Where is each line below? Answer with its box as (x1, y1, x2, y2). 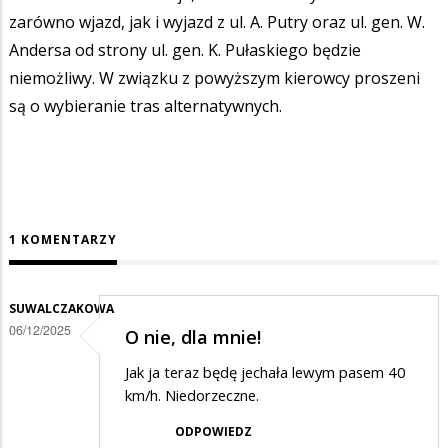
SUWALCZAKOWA (9, 300, 114, 318)
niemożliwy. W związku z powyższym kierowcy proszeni (9, 67, 420, 90)
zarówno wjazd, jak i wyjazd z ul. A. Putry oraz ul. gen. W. (9, 11, 425, 34)
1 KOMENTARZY (9, 231, 117, 249)
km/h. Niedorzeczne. (125, 385, 263, 406)
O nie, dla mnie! (125, 324, 261, 349)
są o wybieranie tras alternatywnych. (9, 95, 282, 118)
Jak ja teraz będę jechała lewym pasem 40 (125, 362, 406, 383)
